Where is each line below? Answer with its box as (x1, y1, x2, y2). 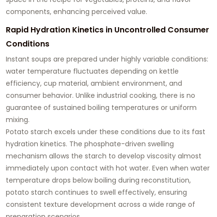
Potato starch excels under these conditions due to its (6, 126, 192, 137)
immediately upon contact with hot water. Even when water (6, 163, 210, 173)
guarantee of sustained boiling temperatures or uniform (6, 102, 197, 112)
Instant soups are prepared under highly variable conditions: (6, 54, 208, 64)
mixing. (6, 114, 30, 124)
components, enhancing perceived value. (6, 6, 147, 16)
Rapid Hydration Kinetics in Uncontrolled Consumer (6, 24, 209, 35)
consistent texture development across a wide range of (6, 199, 195, 209)
